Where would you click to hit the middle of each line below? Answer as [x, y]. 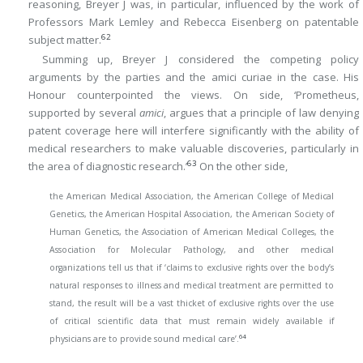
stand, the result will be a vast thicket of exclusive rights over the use [192, 303]
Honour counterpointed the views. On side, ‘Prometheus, [194, 94]
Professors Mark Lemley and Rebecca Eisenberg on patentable [194, 22]
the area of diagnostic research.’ [108, 166]
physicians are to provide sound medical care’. [144, 339]
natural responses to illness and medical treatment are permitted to [192, 286]
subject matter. [65, 40]
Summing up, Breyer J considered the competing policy [200, 59]
